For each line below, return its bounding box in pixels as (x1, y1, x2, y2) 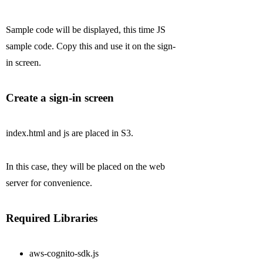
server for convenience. (6, 178, 93, 188)
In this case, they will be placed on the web (6, 161, 166, 172)
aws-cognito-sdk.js (29, 248, 99, 259)
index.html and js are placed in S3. (6, 128, 134, 139)
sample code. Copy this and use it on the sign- (6, 41, 176, 52)
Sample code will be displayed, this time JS (6, 25, 166, 35)
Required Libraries (6, 212, 98, 225)
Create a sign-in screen (6, 92, 114, 104)
